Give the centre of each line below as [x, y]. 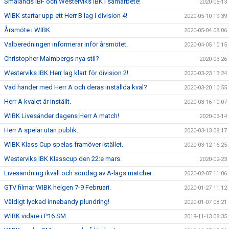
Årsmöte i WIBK [27, 30]
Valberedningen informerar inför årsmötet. [66, 44]
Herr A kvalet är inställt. [38, 101]
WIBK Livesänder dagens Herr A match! [62, 116]
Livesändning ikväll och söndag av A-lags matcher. [78, 173]
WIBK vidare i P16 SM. [36, 216]
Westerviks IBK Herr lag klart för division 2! [66, 73]
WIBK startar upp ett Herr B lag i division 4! [66, 16]
